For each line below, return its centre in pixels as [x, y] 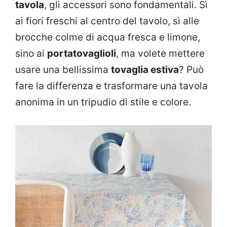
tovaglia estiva [145, 70]
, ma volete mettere [160, 54]
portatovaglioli [82, 54]
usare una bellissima [63, 70]
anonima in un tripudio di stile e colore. [103, 102]
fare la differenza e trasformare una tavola [111, 86]
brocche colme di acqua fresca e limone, [108, 37]
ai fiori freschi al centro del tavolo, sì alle [107, 21]
